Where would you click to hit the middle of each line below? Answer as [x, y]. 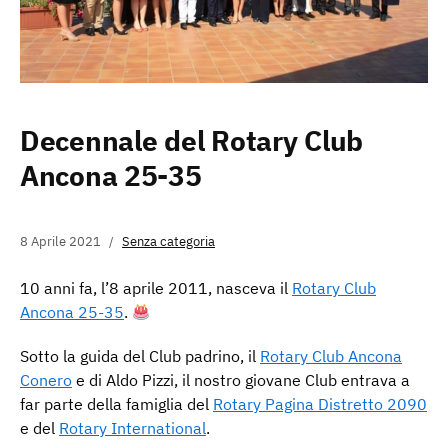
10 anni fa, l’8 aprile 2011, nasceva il [156, 288]
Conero [46, 380]
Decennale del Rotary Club [191, 141]
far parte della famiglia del [116, 404]
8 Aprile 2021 [60, 242]
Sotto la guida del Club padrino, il [140, 356]
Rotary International [132, 428]
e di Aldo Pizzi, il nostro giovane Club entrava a [241, 380]
